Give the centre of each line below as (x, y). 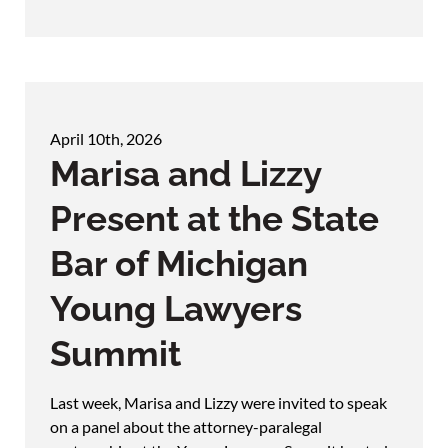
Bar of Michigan (179, 263)
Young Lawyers (176, 308)
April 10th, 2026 (106, 138)
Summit (115, 353)
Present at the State (214, 218)
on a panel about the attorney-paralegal (186, 426)
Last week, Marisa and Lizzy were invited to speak (218, 402)
